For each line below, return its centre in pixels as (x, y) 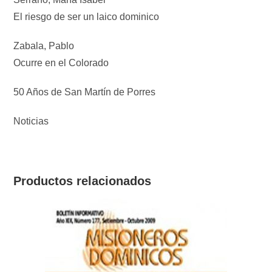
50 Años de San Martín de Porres (85, 92)
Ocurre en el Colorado (61, 63)
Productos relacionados (83, 181)
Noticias (31, 121)
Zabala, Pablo (44, 46)
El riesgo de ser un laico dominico (87, 17)
